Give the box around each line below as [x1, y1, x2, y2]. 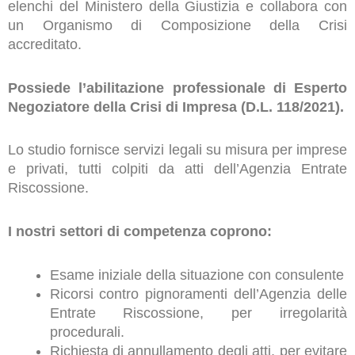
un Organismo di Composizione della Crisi [8, 17, 347, 34]
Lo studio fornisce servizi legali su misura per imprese [8, 142, 347, 158]
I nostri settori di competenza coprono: [8, 223, 272, 240]
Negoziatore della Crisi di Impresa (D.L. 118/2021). [8, 98, 344, 115]
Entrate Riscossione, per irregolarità [49, 304, 347, 321]
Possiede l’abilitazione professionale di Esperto [8, 79, 347, 96]
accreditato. [8, 36, 82, 53]
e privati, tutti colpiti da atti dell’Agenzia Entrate [8, 161, 347, 177]
